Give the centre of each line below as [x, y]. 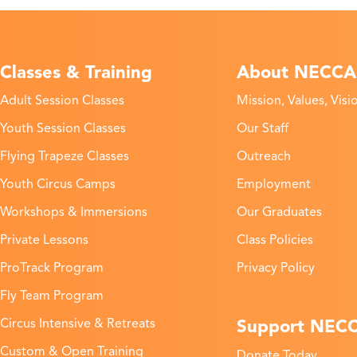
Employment [273, 184]
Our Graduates [279, 212]
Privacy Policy [275, 268]
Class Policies [275, 240]
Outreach [263, 157]
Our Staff [262, 129]
